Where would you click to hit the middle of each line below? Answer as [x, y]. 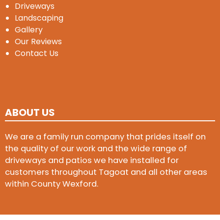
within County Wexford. [52, 184]
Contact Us [37, 54]
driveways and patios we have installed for [92, 160]
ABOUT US [30, 112]
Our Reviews [38, 42]
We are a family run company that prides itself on [105, 137]
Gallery [29, 30]
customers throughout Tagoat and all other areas [106, 172]
